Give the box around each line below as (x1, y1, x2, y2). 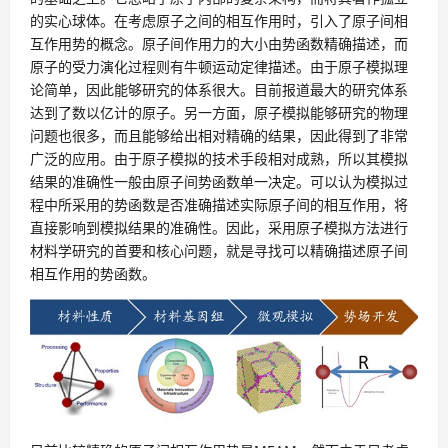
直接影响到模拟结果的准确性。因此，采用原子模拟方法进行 (30, 217, 408, 237)
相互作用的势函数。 (30, 263, 156, 283)
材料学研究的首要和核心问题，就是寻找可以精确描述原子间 (30, 240, 408, 260)
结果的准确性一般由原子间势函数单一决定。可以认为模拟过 (30, 171, 408, 191)
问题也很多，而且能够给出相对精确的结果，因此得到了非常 (30, 125, 408, 145)
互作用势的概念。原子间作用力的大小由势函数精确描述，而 (30, 33, 408, 53)
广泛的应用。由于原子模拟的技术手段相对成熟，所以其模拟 (30, 148, 408, 168)
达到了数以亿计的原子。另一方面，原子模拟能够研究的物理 (30, 102, 408, 122)
